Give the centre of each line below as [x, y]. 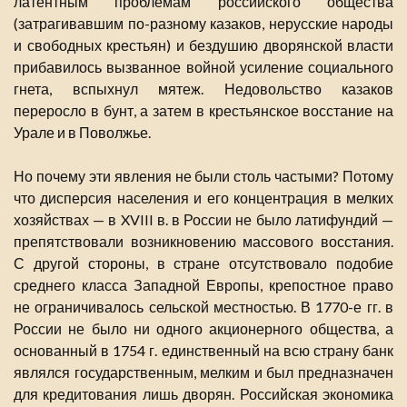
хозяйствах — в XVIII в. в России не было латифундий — [203, 219]
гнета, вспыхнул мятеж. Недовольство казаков [203, 88]
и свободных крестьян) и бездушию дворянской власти [203, 45]
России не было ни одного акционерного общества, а [203, 328]
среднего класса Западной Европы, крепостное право [203, 284]
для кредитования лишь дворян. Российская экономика [203, 393]
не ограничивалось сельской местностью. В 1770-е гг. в [203, 306]
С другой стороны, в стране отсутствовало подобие [203, 263]
